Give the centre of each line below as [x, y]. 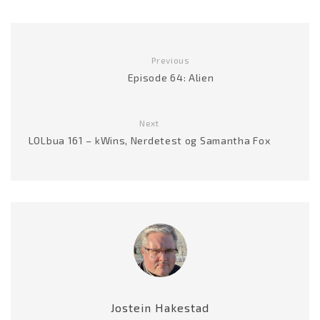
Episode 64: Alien [171, 77]
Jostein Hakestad [160, 307]
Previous [171, 60]
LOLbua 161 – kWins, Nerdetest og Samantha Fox [149, 140]
